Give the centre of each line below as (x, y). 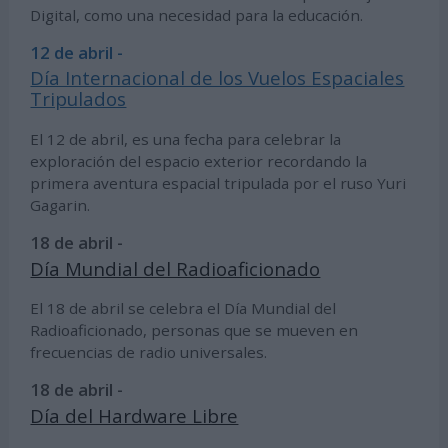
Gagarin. (60, 205)
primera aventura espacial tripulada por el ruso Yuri (218, 183)
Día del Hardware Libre (134, 415)
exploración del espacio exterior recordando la (199, 161)
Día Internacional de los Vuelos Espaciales (217, 78)
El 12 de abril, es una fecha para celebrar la (186, 139)
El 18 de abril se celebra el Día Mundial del (183, 308)
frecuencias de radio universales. (149, 352)
